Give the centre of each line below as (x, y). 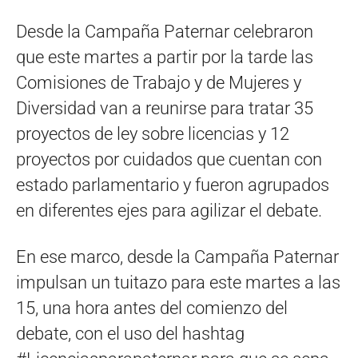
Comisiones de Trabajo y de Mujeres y (159, 82)
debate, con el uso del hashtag (130, 333)
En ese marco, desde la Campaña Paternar (177, 257)
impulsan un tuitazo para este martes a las (178, 282)
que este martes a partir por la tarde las (165, 57)
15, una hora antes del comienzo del (152, 308)
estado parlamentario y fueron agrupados (173, 185)
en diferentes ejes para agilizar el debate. (169, 210)
